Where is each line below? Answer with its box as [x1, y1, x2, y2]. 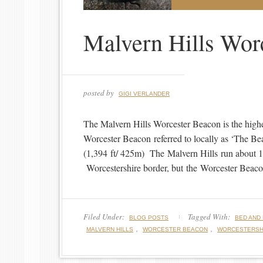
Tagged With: [188, 211, 232, 222]
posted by [83, 87, 116, 98]
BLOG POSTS [129, 214, 168, 221]
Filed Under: [83, 211, 126, 222]
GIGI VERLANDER [119, 90, 170, 97]
